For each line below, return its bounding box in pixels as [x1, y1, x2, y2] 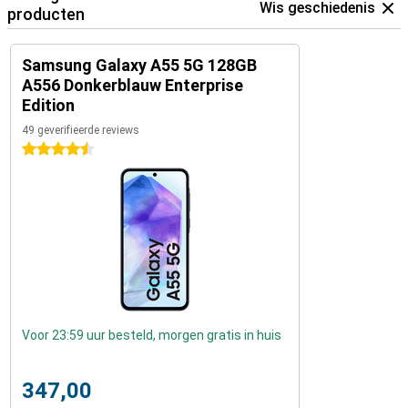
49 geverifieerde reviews [22, 124, 139, 138]
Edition [22, 96, 75, 116]
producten [7, 5, 85, 25]
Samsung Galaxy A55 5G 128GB [22, 56, 257, 76]
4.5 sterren [22, 142, 86, 158]
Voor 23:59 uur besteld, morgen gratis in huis [22, 328, 281, 343]
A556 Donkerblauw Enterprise [22, 76, 243, 96]
